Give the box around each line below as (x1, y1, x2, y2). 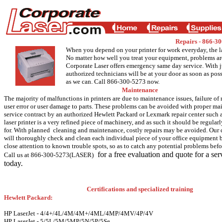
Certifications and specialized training (87, 185, 193, 193)
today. (4, 159, 23, 167)
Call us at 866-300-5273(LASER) (4, 151, 94, 159)
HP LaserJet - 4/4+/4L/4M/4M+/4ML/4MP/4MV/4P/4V (4, 210, 153, 217)
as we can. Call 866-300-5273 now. (66, 78, 160, 85)
